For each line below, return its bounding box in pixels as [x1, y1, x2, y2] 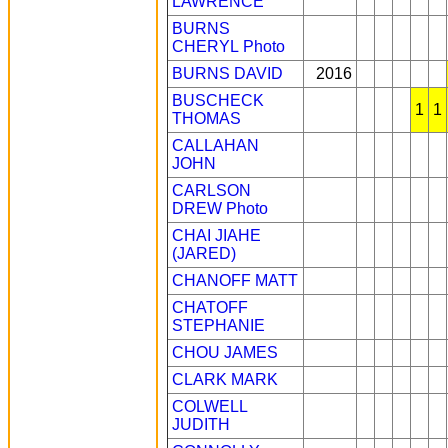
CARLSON [172, 182, 251, 199]
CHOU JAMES [172, 344, 278, 361]
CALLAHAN [172, 137, 259, 154]
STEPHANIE [172, 317, 265, 334]
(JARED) [172, 245, 236, 262]
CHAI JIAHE [172, 227, 261, 244]
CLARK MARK [172, 371, 278, 388]
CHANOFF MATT [172, 272, 298, 289]
